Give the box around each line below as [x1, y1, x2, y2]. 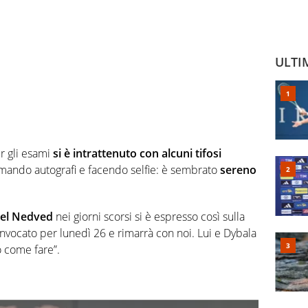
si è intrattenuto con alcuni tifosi [53, 146, 221, 162]
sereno [220, 162, 256, 178]
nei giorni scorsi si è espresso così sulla [53, 209, 245, 225]
